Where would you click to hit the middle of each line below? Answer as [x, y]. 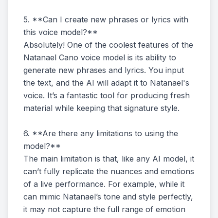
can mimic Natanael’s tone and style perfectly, [108, 197]
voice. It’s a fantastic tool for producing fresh [107, 95]
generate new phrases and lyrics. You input [104, 70]
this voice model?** [61, 32]
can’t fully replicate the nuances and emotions [109, 171]
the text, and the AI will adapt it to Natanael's [106, 83]
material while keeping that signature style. [101, 108]
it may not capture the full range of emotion [104, 209]
